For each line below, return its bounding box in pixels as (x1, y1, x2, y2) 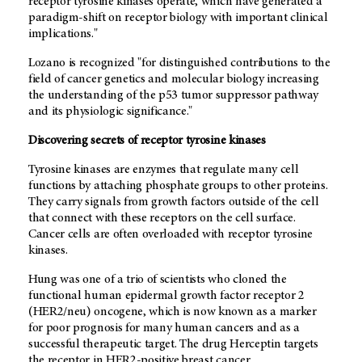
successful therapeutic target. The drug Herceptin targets (28, 338, 318, 351)
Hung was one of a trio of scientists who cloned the (28, 273, 287, 287)
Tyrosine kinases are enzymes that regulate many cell (28, 163, 299, 177)
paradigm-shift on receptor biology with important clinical (28, 11, 328, 25)
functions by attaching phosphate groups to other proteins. (28, 179, 328, 193)
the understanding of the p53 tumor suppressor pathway (28, 89, 319, 103)
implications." (28, 27, 98, 41)
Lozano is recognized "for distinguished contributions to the (28, 57, 330, 70)
